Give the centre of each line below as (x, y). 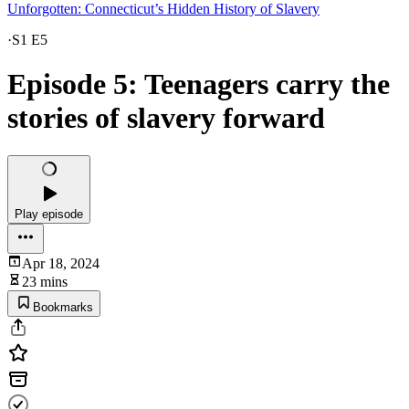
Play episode (49, 214)
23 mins (45, 281)
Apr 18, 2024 (61, 263)
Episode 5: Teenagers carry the (199, 84)
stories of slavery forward (166, 118)
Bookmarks (63, 307)
